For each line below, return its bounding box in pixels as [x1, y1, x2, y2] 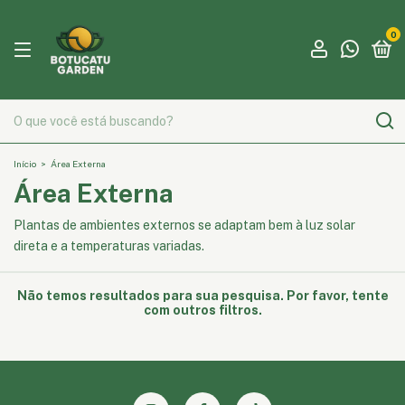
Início [14, 158, 36, 169]
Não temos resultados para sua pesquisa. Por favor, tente [16, 288, 389, 303]
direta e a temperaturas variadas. [14, 239, 204, 253]
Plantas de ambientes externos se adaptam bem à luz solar [14, 218, 355, 232]
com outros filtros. [143, 303, 262, 317]
